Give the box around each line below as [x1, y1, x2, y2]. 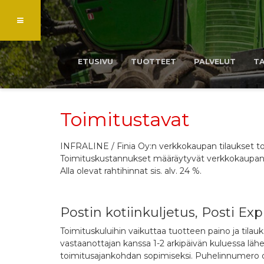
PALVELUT [194, 57, 236, 66]
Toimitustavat [60, 108, 190, 131]
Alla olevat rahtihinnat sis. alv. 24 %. [60, 166, 202, 176]
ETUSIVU [78, 57, 113, 66]
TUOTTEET [131, 57, 176, 66]
